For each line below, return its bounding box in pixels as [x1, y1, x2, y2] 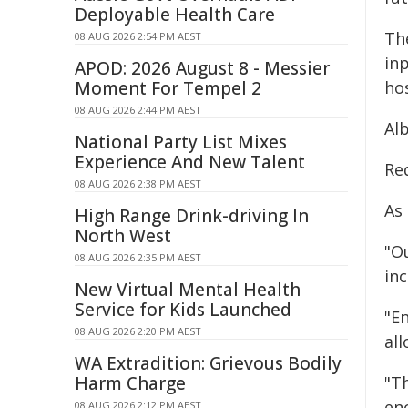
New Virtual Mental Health [75, 278, 301, 301]
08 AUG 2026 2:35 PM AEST [75, 250, 201, 264]
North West [75, 224, 171, 248]
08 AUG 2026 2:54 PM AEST [75, 29, 201, 43]
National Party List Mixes [75, 130, 287, 154]
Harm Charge [75, 372, 186, 395]
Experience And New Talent [75, 150, 305, 174]
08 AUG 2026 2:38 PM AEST [75, 177, 201, 190]
